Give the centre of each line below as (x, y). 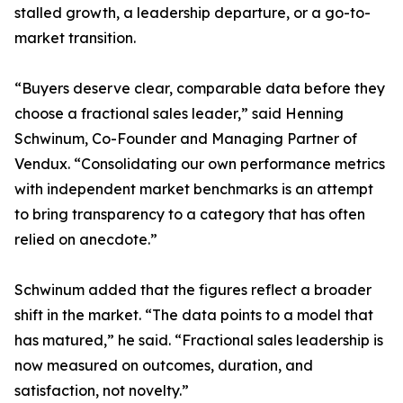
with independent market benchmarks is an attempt (194, 189)
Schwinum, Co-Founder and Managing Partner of (186, 139)
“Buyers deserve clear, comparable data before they (200, 89)
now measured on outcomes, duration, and (164, 366)
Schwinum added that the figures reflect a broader (193, 290)
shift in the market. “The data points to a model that (194, 315)
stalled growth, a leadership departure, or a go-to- (193, 13)
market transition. (75, 38)
